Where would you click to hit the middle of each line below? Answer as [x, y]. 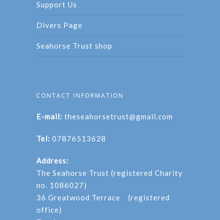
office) [49, 209]
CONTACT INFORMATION [80, 95]
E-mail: [49, 116]
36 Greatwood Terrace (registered [103, 197]
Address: [53, 160]
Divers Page [59, 25]
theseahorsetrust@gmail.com [119, 116]
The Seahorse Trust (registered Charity [110, 173]
